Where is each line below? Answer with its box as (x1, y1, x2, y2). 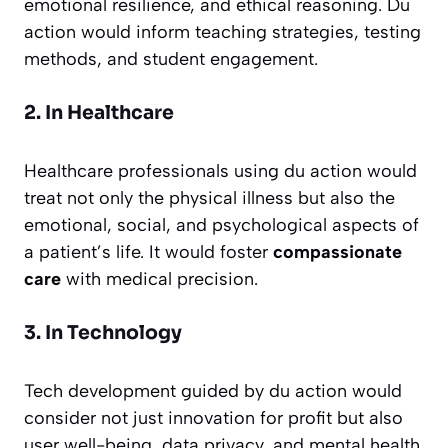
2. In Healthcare (24, 101, 174, 126)
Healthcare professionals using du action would (24, 160, 417, 183)
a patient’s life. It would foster (24, 241, 273, 264)
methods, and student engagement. (24, 48, 318, 71)
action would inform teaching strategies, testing (24, 21, 421, 44)
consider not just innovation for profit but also (24, 407, 403, 430)
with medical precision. (61, 268, 258, 291)
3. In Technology (24, 321, 182, 346)
